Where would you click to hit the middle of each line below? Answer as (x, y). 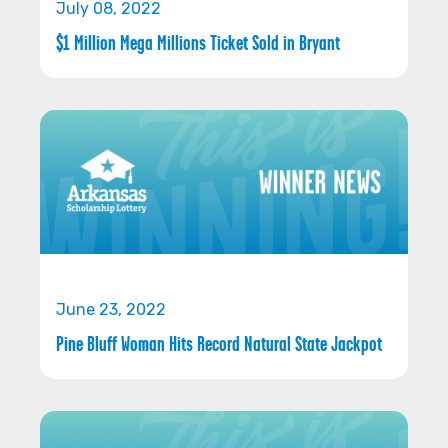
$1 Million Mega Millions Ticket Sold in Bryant (198, 42)
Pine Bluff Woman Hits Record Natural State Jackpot (219, 343)
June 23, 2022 (111, 309)
